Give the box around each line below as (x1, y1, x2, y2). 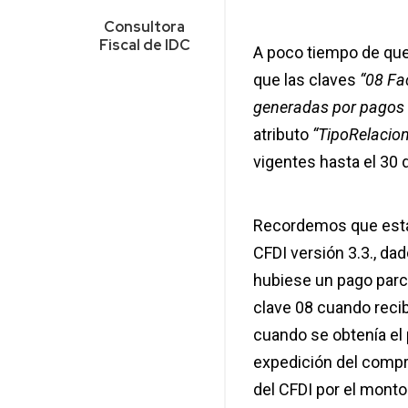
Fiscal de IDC (98, 36, 190, 56)
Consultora (104, 17, 186, 37)
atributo (252, 125, 309, 145)
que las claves (252, 70, 360, 90)
